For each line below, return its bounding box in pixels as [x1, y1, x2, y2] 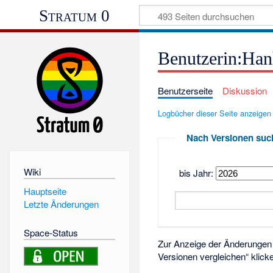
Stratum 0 [38, 6, 110, 25]
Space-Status [23, 225, 78, 239]
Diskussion [222, 83, 267, 97]
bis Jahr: [179, 166, 213, 179]
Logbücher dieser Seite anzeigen [158, 107, 272, 119]
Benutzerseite [158, 83, 213, 97]
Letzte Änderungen [23, 197, 99, 211]
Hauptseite [23, 184, 66, 197]
